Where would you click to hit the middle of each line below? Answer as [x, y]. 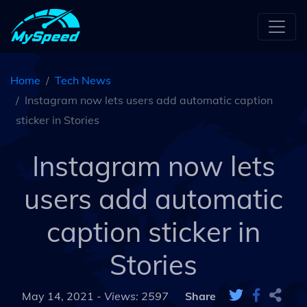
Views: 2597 [136, 296]
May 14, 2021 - [63, 296]
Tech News [83, 80]
